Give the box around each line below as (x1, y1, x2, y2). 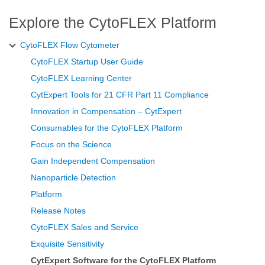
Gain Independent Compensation (31, 156, 155, 166)
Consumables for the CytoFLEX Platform (31, 123, 183, 133)
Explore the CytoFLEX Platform (9, 14, 216, 31)
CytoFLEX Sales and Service (31, 222, 138, 232)
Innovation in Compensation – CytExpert (31, 106, 182, 117)
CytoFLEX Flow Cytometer (20, 40, 119, 50)
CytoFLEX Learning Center (31, 73, 132, 83)
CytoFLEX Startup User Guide (31, 57, 143, 67)
